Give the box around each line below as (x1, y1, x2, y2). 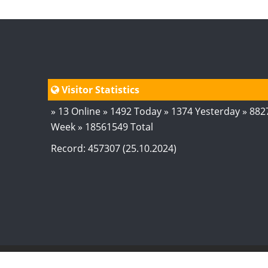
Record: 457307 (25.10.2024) (50, 141, 176, 155)
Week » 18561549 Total (50, 120, 153, 133)
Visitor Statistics (59, 83, 139, 96)
